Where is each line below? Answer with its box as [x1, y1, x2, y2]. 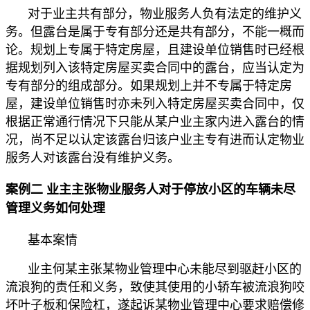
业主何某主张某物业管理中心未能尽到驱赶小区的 [28, 262, 302, 277]
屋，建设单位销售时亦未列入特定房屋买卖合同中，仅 [6, 96, 304, 111]
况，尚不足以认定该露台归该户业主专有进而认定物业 [6, 132, 304, 147]
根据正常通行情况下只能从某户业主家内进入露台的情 [6, 114, 304, 129]
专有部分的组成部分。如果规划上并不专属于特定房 [6, 78, 292, 93]
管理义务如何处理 [6, 201, 105, 215]
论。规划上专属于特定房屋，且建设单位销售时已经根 [6, 42, 304, 57]
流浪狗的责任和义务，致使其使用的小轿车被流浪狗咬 [6, 280, 304, 295]
